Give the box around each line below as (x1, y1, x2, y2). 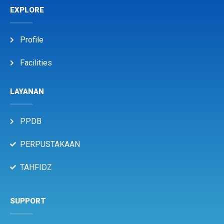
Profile (20, 34, 43, 44)
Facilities (20, 57, 52, 67)
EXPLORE (10, 5, 44, 14)
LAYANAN (10, 86, 44, 96)
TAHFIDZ (20, 162, 52, 172)
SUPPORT (10, 196, 46, 205)
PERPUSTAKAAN (20, 139, 80, 149)
